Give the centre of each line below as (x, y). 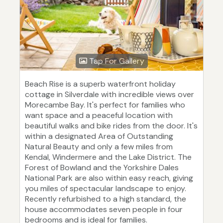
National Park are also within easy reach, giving (109, 178)
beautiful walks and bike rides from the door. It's (111, 126)
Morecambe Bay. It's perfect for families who (105, 105)
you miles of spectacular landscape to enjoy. (106, 189)
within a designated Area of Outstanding (99, 136)
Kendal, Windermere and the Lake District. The (108, 157)
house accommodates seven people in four (104, 210)
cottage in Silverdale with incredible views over (110, 95)
